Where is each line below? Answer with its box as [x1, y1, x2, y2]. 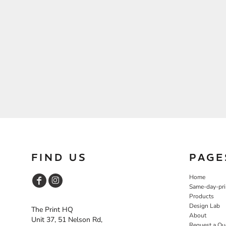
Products [189, 192, 214, 200]
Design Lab [189, 201, 220, 210]
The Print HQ [31, 204, 73, 214]
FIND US [31, 150, 87, 163]
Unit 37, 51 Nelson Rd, [31, 214, 102, 224]
